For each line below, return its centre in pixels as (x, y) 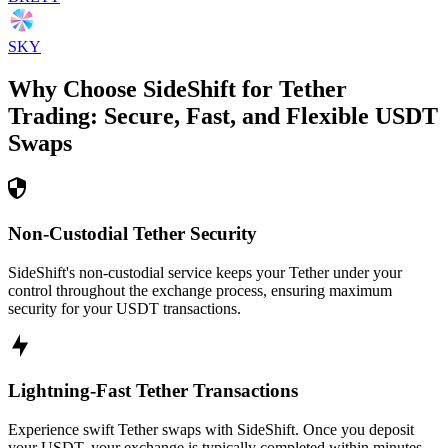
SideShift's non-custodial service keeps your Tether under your (205, 272)
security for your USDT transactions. (124, 308)
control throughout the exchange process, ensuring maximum (200, 290)
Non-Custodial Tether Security (132, 233)
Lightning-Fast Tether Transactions (153, 391)
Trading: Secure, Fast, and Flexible (188, 116)
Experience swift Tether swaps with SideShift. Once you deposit (211, 430)
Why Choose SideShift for (143, 89)
